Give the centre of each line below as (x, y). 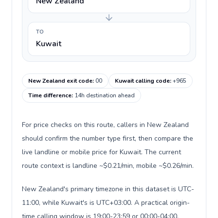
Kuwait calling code (142, 81)
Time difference (50, 95)
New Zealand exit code (60, 81)
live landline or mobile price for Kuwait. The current (101, 152)
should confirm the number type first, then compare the (108, 138)
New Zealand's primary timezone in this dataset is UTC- (108, 189)
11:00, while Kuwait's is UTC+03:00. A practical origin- (106, 203)
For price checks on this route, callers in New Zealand (105, 125)
